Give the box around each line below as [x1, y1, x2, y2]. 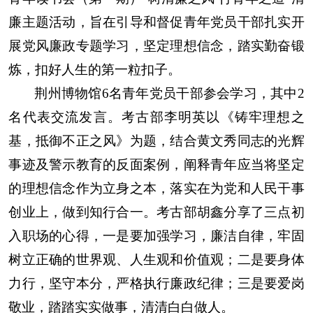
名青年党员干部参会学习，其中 [108, 85, 298, 101]
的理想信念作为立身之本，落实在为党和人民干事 [8, 180, 305, 196]
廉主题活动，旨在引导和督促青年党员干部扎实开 [8, 14, 305, 29]
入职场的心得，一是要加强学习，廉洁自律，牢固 [8, 228, 305, 243]
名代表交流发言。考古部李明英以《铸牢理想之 [8, 109, 305, 124]
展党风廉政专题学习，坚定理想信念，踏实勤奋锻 [8, 38, 305, 53]
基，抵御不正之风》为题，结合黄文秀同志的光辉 [8, 133, 305, 148]
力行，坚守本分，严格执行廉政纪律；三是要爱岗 [8, 275, 305, 291]
